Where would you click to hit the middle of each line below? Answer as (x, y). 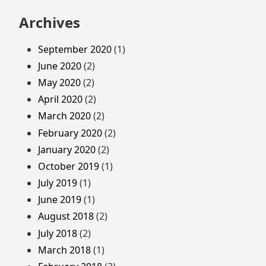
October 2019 (69, 166)
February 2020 (70, 133)
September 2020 (75, 49)
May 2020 (59, 82)
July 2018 (58, 233)
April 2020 (60, 99)
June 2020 (60, 66)
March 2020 (64, 116)
